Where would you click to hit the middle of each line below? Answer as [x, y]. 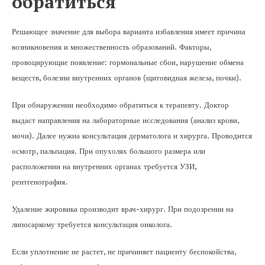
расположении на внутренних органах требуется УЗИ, [104, 166]
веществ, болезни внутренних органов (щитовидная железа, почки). [127, 77]
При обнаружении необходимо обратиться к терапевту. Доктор [120, 105]
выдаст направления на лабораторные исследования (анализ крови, [125, 120]
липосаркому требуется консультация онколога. [92, 224]
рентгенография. [40, 182]
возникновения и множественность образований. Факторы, [112, 47]
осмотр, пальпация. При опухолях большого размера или [109, 151]
